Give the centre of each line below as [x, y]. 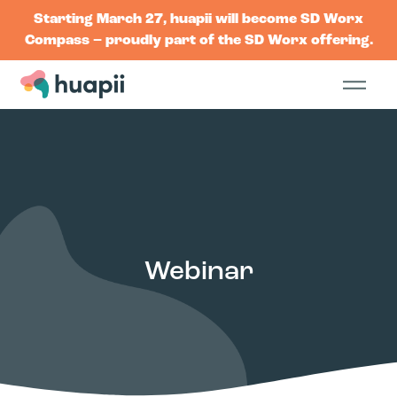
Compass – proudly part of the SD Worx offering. [198, 41]
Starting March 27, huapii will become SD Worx [198, 19]
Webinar [198, 272]
